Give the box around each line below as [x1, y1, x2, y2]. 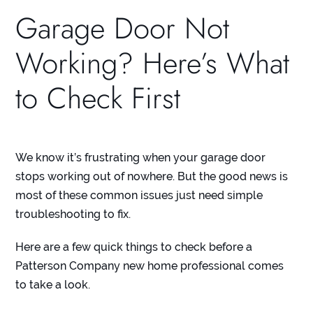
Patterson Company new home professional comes [15, 259, 284, 273]
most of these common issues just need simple [15, 189, 263, 203]
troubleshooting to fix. [15, 208, 131, 221]
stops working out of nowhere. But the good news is [15, 170, 289, 184]
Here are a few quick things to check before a [15, 240, 253, 254]
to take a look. [15, 278, 91, 292]
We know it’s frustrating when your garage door [15, 151, 266, 165]
